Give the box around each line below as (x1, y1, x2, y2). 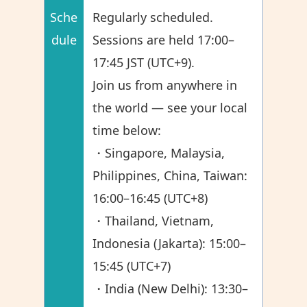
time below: (93, 122, 162, 138)
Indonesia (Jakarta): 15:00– (93, 235, 247, 251)
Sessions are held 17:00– (93, 32, 235, 48)
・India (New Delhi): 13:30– (93, 280, 249, 297)
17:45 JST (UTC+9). (93, 54, 195, 71)
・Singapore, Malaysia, (93, 145, 225, 161)
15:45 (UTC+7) (93, 258, 171, 274)
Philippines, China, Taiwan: (93, 167, 248, 184)
